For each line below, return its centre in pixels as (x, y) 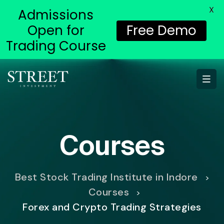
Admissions (56, 15)
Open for (56, 30)
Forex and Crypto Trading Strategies (112, 207)
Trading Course (56, 46)
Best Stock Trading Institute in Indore (106, 177)
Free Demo (161, 30)
